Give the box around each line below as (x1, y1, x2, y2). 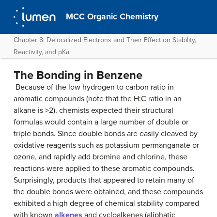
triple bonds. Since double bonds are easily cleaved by (14, 129, 198, 139)
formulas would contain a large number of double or (14, 117, 188, 127)
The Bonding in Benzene (14, 68, 142, 82)
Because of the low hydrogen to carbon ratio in (14, 82, 174, 92)
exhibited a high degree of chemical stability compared (14, 199, 199, 208)
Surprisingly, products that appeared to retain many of (14, 175, 194, 185)
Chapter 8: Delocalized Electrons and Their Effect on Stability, (14, 36, 196, 44)
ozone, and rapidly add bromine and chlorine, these (14, 152, 187, 162)
